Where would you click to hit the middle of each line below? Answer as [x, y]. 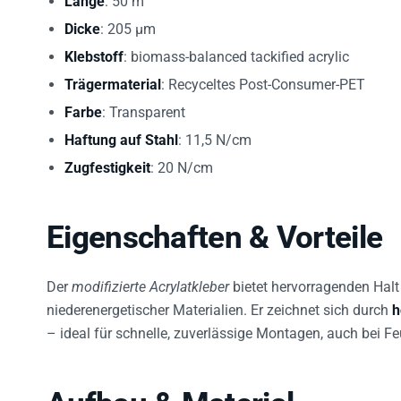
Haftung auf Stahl [121, 130]
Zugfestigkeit [107, 158]
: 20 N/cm [182, 158]
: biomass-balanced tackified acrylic [236, 47]
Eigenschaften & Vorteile [215, 227]
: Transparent [144, 102]
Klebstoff [94, 47]
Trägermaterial [113, 74]
